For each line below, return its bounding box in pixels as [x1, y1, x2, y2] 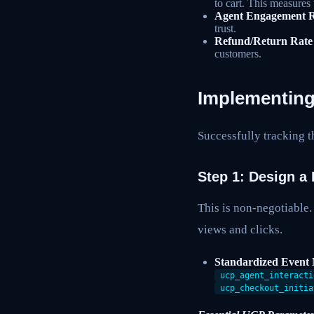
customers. [214, 48, 261, 60]
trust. [214, 22, 236, 35]
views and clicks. [198, 222, 282, 236]
